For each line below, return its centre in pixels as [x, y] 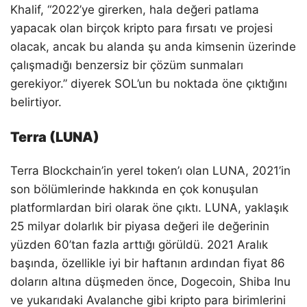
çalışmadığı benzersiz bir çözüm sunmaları [127, 65]
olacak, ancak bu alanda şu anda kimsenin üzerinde [153, 46]
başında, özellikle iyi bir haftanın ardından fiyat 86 [148, 263]
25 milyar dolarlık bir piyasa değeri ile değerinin [140, 226]
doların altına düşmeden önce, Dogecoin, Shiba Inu [150, 281]
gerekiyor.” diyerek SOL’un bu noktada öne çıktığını [149, 83]
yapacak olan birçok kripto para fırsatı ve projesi [142, 28]
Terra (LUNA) [55, 137]
